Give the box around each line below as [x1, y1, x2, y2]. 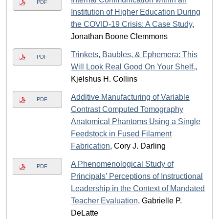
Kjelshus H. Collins [70, 75, 137, 84]
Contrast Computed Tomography [70, 105, 183, 114]
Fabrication [70, 142, 110, 151]
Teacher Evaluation [70, 197, 138, 205]
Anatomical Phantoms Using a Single [70, 117, 200, 126]
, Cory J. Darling [109, 142, 166, 151]
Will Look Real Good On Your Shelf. [70, 63, 195, 71]
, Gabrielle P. [137, 197, 182, 205]
